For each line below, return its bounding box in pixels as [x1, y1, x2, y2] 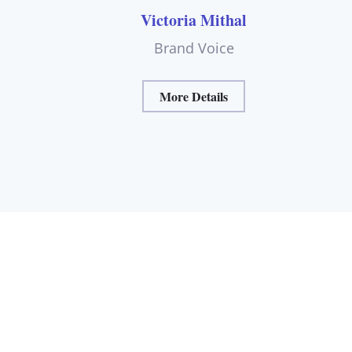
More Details [159, 87, 229, 106]
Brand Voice [153, 38, 234, 57]
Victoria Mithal [141, 8, 247, 31]
